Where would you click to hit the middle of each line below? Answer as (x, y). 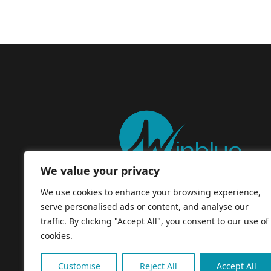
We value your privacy (100, 171)
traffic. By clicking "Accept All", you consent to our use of (155, 221)
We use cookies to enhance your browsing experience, (151, 192)
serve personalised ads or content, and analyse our (145, 207)
